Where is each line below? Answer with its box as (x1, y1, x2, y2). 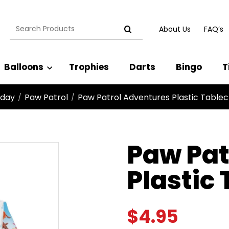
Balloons (4, 61, 43, 73)
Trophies (69, 61, 109, 73)
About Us (159, 24, 191, 34)
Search (9, 19, 38, 31)
